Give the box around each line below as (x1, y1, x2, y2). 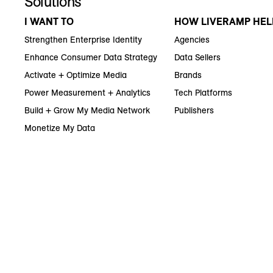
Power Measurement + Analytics (24, 87, 151, 99)
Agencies (174, 34, 210, 46)
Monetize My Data (24, 122, 95, 134)
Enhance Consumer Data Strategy (24, 52, 157, 63)
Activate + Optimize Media (24, 69, 127, 81)
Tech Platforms (174, 87, 233, 99)
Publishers (174, 105, 214, 116)
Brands (174, 69, 202, 81)
